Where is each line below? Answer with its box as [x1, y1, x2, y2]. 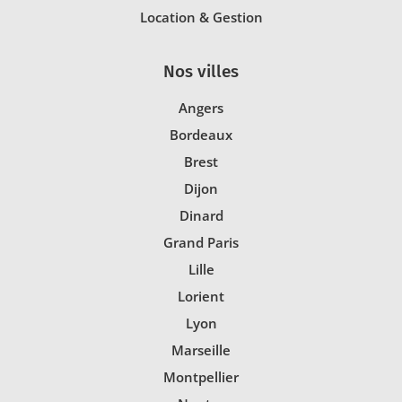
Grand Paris [163, 233, 239, 252]
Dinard [179, 206, 223, 225]
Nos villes [163, 61, 239, 82]
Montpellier [163, 368, 239, 387]
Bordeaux [170, 126, 232, 144]
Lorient [178, 287, 224, 306]
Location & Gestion [139, 7, 263, 26]
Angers [179, 99, 223, 118]
